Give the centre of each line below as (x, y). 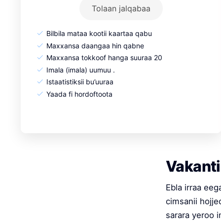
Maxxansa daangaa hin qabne (95, 45)
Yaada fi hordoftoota (80, 94)
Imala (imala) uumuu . (81, 70)
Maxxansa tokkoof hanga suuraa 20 (105, 58)
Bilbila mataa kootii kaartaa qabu (99, 34)
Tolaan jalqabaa (121, 9)
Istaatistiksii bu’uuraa (80, 82)
